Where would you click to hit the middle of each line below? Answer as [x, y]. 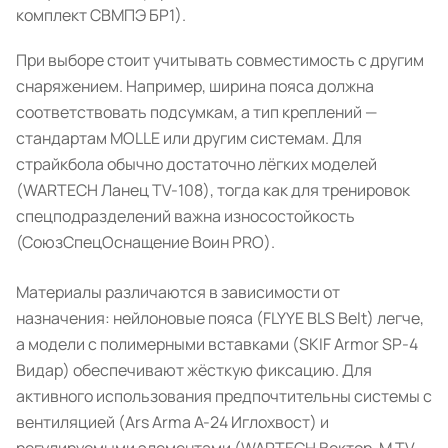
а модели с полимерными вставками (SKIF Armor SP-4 [217, 344]
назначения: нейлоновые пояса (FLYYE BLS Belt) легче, [220, 318]
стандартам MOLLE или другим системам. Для [189, 138]
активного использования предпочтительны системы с [224, 396]
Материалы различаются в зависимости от [178, 292]
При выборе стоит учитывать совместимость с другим [220, 60]
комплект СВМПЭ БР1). [101, 15]
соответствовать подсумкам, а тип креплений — [196, 112]
